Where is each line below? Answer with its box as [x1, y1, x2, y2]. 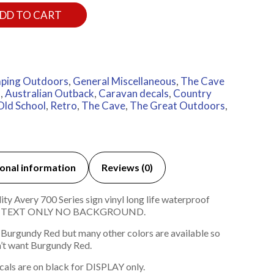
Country [172, 87, 212, 100]
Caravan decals [98, 87, 169, 100]
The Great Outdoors [129, 99, 225, 113]
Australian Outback [4, 87, 94, 100]
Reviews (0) [101, 161, 153, 174]
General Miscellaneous [72, 75, 176, 88]
